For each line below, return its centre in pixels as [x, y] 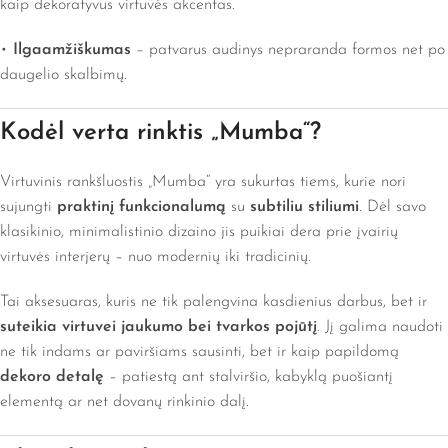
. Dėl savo [392, 207]
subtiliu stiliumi [304, 207]
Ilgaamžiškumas [72, 50]
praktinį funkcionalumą [141, 207]
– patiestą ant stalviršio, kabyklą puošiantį [248, 377]
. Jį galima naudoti [380, 327]
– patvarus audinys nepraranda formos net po [288, 50]
